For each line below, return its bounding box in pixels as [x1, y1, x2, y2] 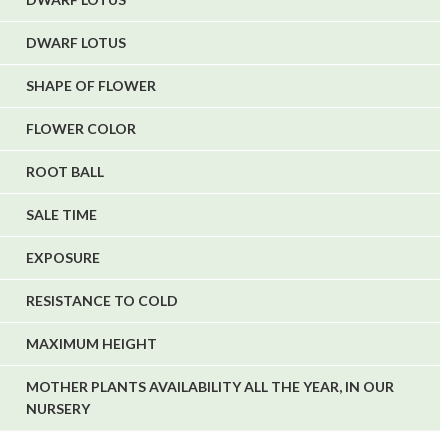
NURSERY [26, 400, 90, 418]
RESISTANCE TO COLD [26, 292, 178, 310]
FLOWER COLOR [26, 120, 136, 138]
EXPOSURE [26, 249, 100, 267]
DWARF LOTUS [26, 34, 126, 52]
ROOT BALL [26, 163, 104, 181]
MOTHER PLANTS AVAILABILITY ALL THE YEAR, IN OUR [26, 378, 394, 396]
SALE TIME [26, 206, 97, 224]
